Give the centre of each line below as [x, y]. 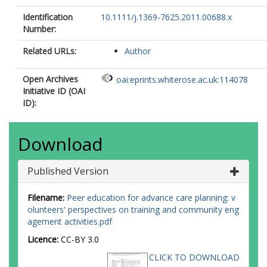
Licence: [44, 239]
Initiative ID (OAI [54, 91]
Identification [48, 17]
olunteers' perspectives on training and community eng [133, 209]
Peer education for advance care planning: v [151, 198]
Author [138, 51]
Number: [39, 29]
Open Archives [50, 79]
